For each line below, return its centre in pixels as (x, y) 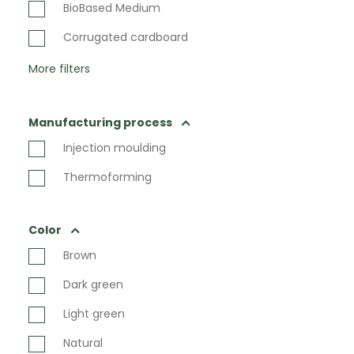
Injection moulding (115, 148)
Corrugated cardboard (127, 37)
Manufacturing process (100, 122)
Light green (94, 314)
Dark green (93, 284)
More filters (59, 69)
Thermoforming (107, 177)
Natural (83, 343)
